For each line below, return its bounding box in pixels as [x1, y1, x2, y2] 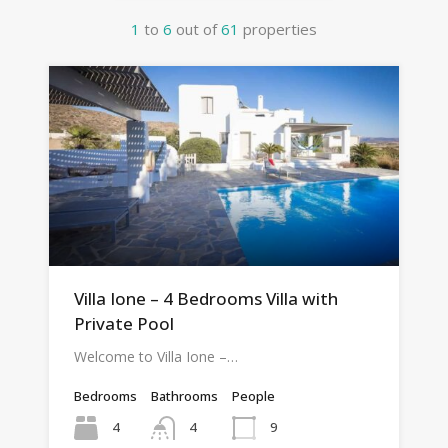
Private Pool [74, 312, 174, 335]
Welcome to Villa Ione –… [74, 347, 238, 366]
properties [243, 19, 317, 39]
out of [176, 19, 221, 39]
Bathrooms [151, 387, 218, 405]
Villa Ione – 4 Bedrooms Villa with [74, 287, 338, 310]
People [232, 387, 275, 405]
